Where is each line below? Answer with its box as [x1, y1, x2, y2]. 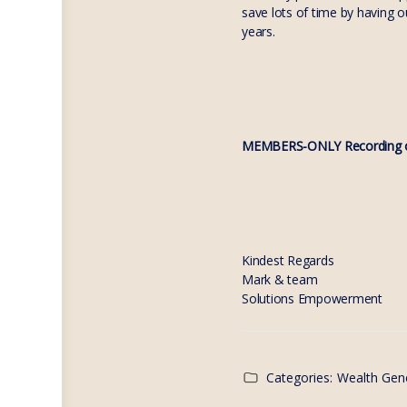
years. [242, 23, 275, 40]
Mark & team [242, 271, 318, 288]
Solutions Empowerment [242, 290, 382, 307]
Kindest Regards [242, 252, 334, 269]
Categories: [266, 369, 333, 386]
